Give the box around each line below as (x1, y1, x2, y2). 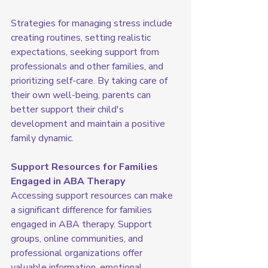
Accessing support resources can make (11, 189, 175, 203)
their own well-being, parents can (11, 89, 153, 102)
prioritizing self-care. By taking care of (11, 74, 170, 88)
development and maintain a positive (11, 117, 167, 131)
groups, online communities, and (11, 232, 145, 246)
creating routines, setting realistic (11, 31, 153, 45)
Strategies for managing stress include (11, 17, 175, 31)
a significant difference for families (11, 203, 154, 217)
